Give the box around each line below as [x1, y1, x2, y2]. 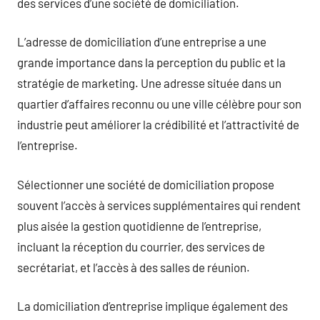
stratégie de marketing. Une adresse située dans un [17, 76, 281, 90]
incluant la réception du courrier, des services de [17, 239, 265, 254]
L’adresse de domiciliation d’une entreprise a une [17, 34, 266, 49]
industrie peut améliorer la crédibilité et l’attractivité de [17, 117, 299, 131]
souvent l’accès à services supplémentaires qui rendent [17, 197, 301, 212]
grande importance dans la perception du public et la [17, 55, 286, 69]
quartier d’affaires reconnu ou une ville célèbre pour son [17, 96, 301, 111]
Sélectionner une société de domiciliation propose [17, 176, 274, 191]
